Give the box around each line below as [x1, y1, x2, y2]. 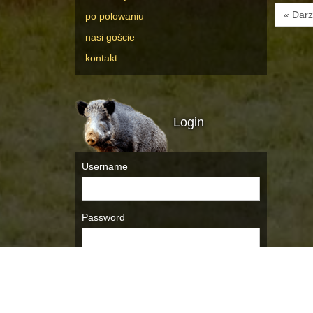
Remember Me [91, 264, 160, 276]
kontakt [85, 52, 117, 64]
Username [82, 161, 128, 173]
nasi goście [85, 31, 135, 43]
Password [82, 212, 125, 224]
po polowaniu [85, 10, 144, 22]
